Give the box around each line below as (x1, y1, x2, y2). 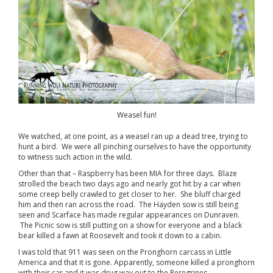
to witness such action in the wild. (18, 152, 132, 162)
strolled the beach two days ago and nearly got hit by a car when (18, 179, 241, 189)
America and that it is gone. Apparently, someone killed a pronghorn (18, 257, 255, 268)
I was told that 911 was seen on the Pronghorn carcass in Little (18, 247, 232, 257)
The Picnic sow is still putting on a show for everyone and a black (18, 220, 242, 230)
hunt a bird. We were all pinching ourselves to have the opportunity (18, 141, 251, 152)
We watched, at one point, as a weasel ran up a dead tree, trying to (18, 131, 248, 141)
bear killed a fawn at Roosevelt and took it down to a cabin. (18, 230, 222, 241)
